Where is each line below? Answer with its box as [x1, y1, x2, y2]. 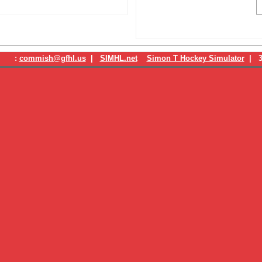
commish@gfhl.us [19, 54, 86, 63]
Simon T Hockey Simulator [146, 54, 244, 63]
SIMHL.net [99, 54, 137, 63]
